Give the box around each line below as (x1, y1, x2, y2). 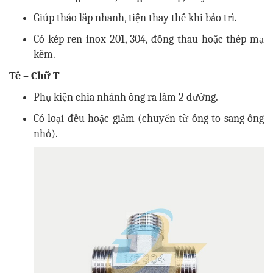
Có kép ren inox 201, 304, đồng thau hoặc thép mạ (34, 33, 264, 46)
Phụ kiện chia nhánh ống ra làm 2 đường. (34, 91, 218, 104)
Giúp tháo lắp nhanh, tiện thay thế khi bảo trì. (34, 12, 237, 25)
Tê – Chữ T (9, 69, 60, 83)
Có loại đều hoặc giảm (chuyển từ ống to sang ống (34, 112, 264, 126)
